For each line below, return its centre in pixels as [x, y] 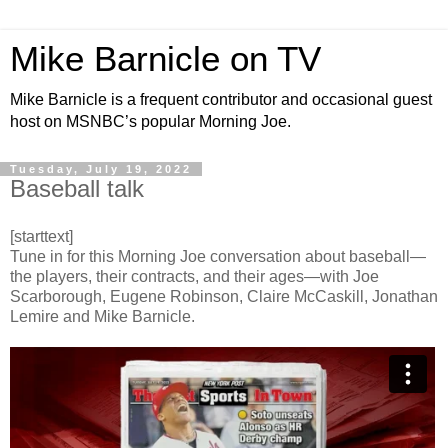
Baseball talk [77, 188]
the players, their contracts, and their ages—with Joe [194, 276]
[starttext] [41, 236]
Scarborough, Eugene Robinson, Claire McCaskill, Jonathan [224, 296]
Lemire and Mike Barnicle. [102, 316]
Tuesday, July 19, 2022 [101, 169]
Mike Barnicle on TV [165, 59]
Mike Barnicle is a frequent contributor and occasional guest [221, 99]
